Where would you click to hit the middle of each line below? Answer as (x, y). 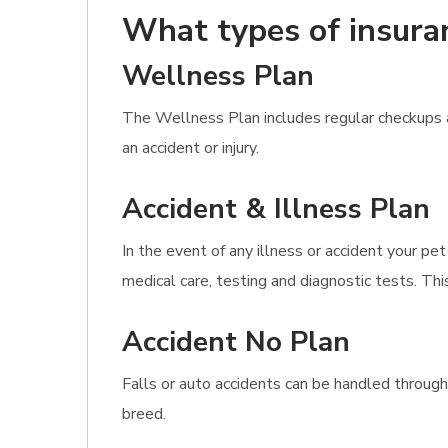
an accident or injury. (190, 148)
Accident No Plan (236, 342)
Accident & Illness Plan (276, 209)
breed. (144, 414)
